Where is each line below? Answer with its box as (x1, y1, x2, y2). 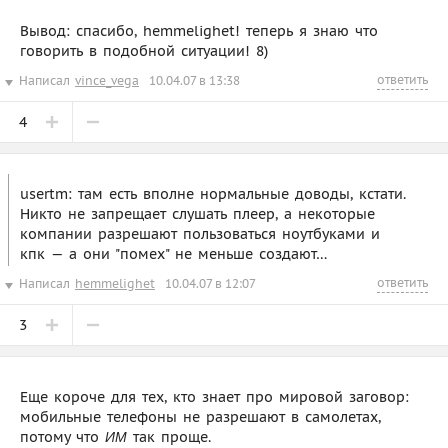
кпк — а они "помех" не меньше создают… (20, 244, 327, 263)
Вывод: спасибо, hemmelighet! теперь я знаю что (20, 21, 378, 40)
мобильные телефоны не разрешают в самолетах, (20, 407, 381, 426)
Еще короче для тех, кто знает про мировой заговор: (20, 387, 409, 406)
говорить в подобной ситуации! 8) (20, 41, 268, 60)
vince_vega (75, 72, 139, 88)
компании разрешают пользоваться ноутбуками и (20, 224, 380, 243)
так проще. (127, 427, 211, 446)
